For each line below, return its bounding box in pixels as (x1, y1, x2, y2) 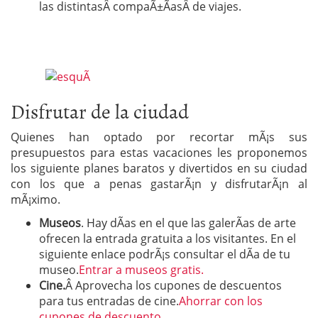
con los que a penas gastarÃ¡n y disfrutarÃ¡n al (11, 175, 307, 192)
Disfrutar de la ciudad (11, 95, 189, 126)
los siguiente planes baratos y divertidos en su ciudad (11, 160, 307, 176)
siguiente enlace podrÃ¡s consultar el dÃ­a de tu (39, 246, 290, 262)
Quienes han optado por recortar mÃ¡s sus (11, 128, 307, 145)
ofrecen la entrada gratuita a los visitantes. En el (39, 230, 296, 246)
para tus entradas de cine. (39, 292, 179, 309)
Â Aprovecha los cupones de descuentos (65, 277, 282, 293)
